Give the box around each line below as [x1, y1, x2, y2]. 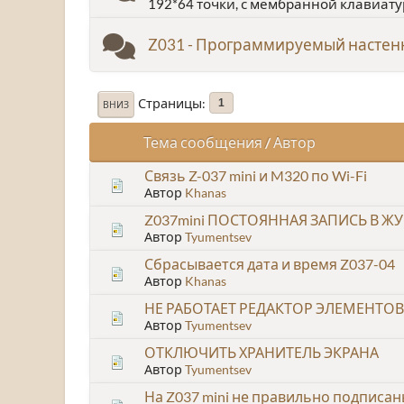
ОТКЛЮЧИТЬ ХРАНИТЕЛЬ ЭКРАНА [144, 343, 379, 361]
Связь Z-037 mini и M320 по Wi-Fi [144, 166, 367, 184]
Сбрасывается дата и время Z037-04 [144, 254, 395, 272]
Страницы [138, 95, 202, 111]
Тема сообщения [143, 133, 262, 151]
